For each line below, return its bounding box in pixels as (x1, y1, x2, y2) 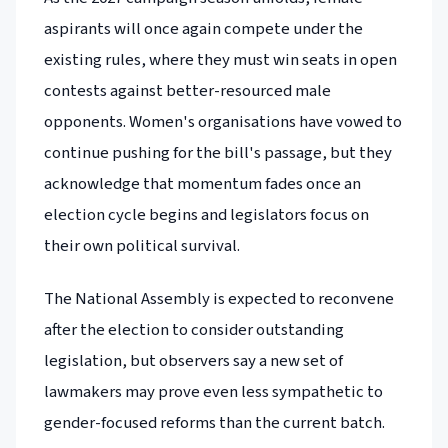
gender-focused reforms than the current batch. (44, 411, 385, 436)
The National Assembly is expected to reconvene (44, 287, 394, 312)
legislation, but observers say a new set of (44, 349, 343, 374)
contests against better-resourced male (44, 79, 331, 104)
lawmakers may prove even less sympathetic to (44, 380, 383, 405)
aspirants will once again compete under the (44, 17, 363, 42)
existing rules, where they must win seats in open (44, 48, 397, 73)
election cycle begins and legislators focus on (44, 203, 369, 228)
